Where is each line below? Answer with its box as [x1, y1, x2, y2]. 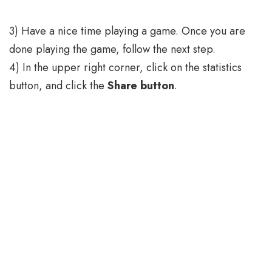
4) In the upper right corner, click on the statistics [9, 59, 242, 76]
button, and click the [9, 78, 107, 94]
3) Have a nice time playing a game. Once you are [9, 23, 245, 39]
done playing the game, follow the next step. [9, 41, 216, 58]
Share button [107, 78, 174, 94]
